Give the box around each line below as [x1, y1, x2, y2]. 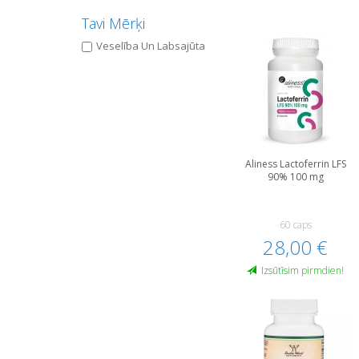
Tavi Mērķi [82, 14, 145, 33]
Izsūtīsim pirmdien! [261, 264, 345, 277]
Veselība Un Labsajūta [96, 38, 205, 53]
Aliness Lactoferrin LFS [244, 157, 346, 171]
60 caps [279, 218, 312, 232]
